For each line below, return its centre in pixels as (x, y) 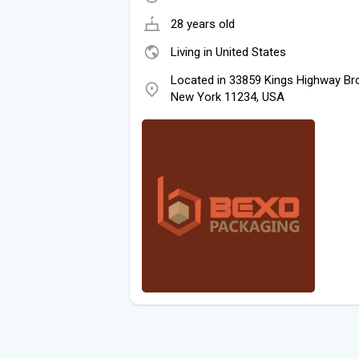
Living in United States (228, 52)
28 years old (203, 24)
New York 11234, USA (228, 97)
